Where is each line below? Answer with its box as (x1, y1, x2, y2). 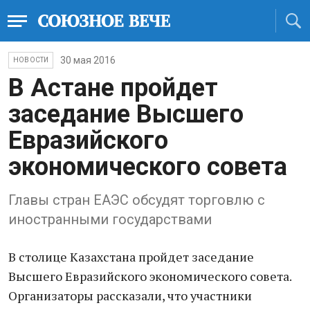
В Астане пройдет (8, 73, 218, 102)
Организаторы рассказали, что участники (8, 287, 252, 304)
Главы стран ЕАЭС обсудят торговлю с (8, 192, 265, 208)
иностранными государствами (8, 211, 212, 228)
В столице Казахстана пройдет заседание (8, 248, 254, 265)
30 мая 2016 (60, 55, 116, 66)
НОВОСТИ (13, 56, 49, 64)
